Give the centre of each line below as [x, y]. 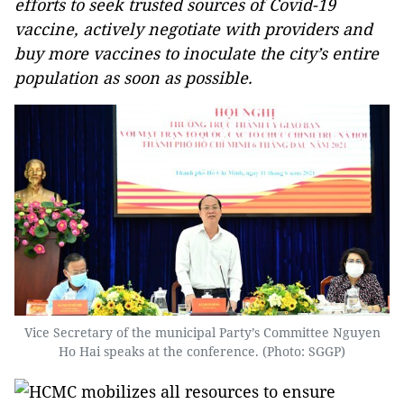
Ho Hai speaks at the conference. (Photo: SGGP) [202, 352]
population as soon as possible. [133, 78]
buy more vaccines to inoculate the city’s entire [197, 53]
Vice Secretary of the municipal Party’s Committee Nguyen [202, 333]
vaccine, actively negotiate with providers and [193, 29]
